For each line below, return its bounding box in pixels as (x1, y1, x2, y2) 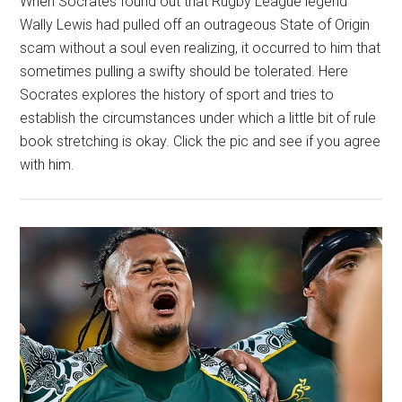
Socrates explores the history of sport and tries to (20, 85, 335, 103)
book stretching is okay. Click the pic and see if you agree (20, 132, 381, 150)
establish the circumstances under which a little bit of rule (20, 109, 377, 127)
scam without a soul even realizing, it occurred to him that (20, 39, 381, 57)
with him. (20, 155, 75, 173)
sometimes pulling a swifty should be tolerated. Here (20, 62, 349, 80)
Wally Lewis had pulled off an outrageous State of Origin (20, 15, 371, 33)
